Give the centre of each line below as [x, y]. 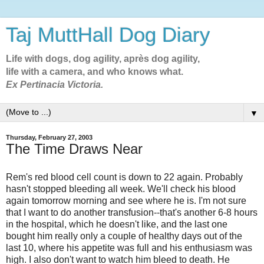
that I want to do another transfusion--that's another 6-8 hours [132, 212]
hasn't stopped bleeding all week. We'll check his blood [121, 189]
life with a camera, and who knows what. [95, 72]
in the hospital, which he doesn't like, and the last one [117, 224]
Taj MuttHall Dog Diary [108, 35]
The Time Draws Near [74, 149]
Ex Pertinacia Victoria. [55, 85]
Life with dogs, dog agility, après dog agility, [103, 59]
